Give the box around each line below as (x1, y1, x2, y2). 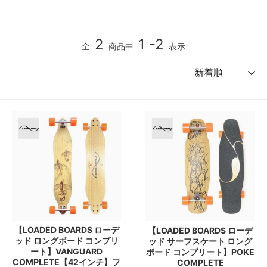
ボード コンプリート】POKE (146, 246, 254, 257)
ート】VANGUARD (30, 246, 103, 256)
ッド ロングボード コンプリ (14, 235, 119, 246)
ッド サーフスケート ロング (148, 235, 252, 246)
